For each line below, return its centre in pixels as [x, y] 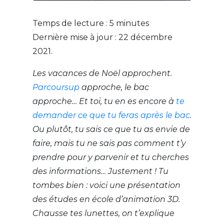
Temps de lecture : [71, 23]
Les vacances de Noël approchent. [102, 73]
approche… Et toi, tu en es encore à [104, 101]
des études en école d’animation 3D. [106, 199]
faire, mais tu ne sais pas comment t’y [109, 143]
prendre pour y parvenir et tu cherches [110, 157]
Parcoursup [56, 87]
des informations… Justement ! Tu [100, 171]
